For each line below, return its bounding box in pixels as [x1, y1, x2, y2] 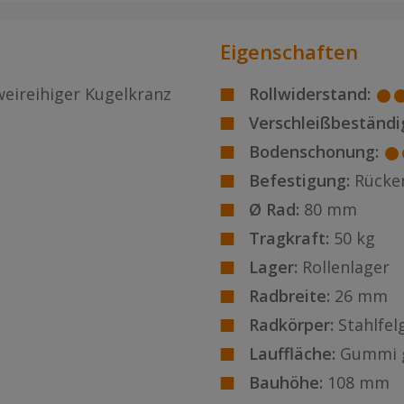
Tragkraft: [249, 227, 329, 250]
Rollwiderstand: [249, 83, 371, 106]
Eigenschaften [220, 38, 358, 66]
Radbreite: [249, 285, 330, 308]
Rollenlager [302, 256, 390, 279]
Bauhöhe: [249, 372, 323, 394]
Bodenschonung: [249, 141, 379, 163]
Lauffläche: [249, 343, 335, 365]
